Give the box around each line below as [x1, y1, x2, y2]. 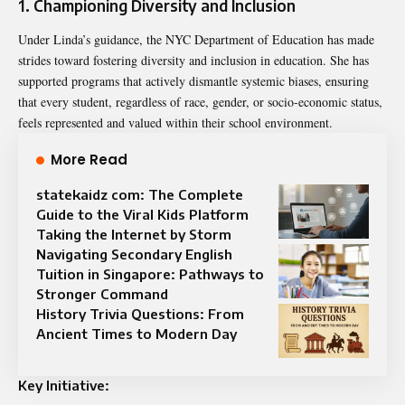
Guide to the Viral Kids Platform [36, 206, 249, 223]
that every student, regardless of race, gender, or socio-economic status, [18, 93, 382, 111]
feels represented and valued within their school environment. [18, 114, 333, 132]
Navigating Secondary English [36, 246, 232, 263]
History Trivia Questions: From [36, 306, 244, 323]
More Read [51, 150, 127, 170]
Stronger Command [36, 286, 168, 303]
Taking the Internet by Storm [36, 226, 231, 243]
